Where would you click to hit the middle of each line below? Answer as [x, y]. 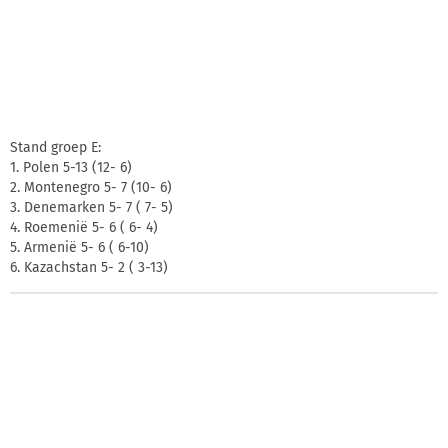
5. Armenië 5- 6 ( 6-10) [79, 247]
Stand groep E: [55, 147]
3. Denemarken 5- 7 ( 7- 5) [91, 207]
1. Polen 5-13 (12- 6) [71, 167]
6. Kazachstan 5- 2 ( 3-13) [89, 267]
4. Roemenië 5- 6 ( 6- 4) [84, 227]
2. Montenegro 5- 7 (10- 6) [91, 187]
